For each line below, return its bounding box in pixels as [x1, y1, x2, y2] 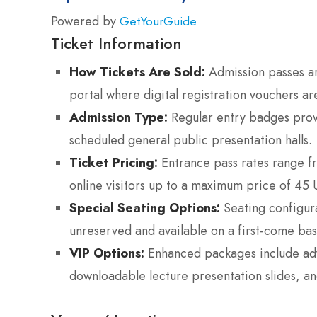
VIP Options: [69, 243, 144, 262]
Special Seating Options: [69, 198, 220, 217]
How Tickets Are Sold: [69, 62, 205, 81]
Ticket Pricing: [69, 153, 158, 171]
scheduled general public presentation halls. [69, 130, 312, 149]
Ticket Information [51, 31, 182, 54]
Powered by [51, 11, 120, 30]
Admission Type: [69, 108, 168, 126]
